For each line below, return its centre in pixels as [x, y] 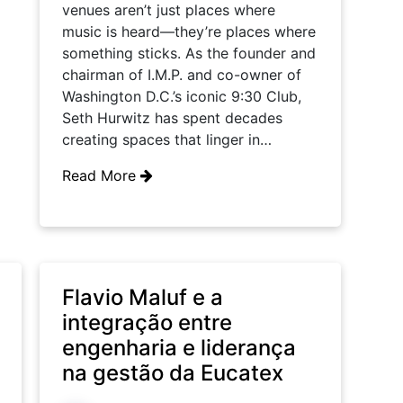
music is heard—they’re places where [189, 31]
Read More [101, 175]
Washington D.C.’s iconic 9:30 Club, [182, 96]
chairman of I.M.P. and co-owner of [182, 75]
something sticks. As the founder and [189, 53]
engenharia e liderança [179, 348]
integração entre [147, 322]
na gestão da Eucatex [173, 373]
